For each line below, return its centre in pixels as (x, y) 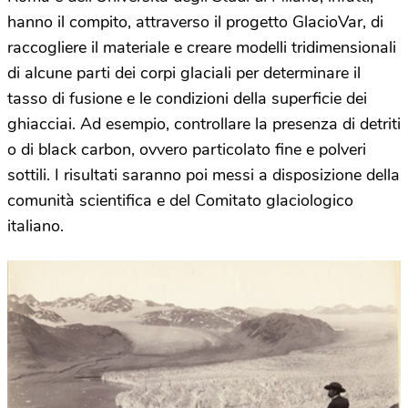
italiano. (36, 226)
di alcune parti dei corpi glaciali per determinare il (184, 73)
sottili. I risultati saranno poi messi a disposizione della (204, 175)
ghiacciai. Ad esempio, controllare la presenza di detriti (204, 124)
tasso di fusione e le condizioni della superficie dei (187, 99)
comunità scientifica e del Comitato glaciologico (180, 201)
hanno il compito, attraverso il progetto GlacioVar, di (195, 22)
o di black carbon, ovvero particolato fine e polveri (187, 150)
